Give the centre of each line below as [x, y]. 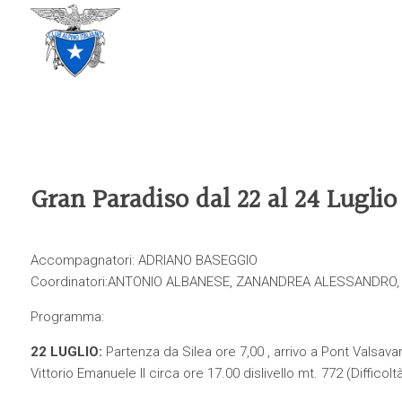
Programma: [67, 317]
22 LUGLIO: [66, 352]
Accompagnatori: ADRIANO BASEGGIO [144, 260]
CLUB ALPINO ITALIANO [189, 33]
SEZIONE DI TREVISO [181, 49]
